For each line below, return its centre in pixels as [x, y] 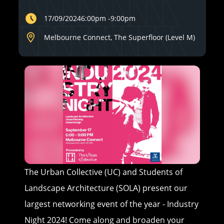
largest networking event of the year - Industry [111, 204]
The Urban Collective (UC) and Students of [103, 172]
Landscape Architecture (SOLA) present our [106, 188]
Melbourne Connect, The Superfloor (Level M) [119, 37]
